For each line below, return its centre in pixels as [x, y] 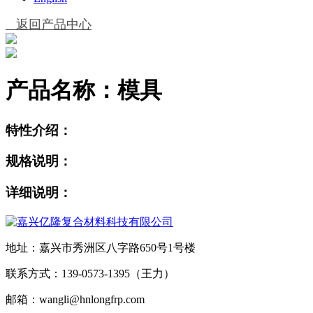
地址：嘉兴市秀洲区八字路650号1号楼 [101, 247]
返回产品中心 [49, 24]
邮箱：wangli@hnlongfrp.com [75, 299]
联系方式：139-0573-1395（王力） [90, 273]
